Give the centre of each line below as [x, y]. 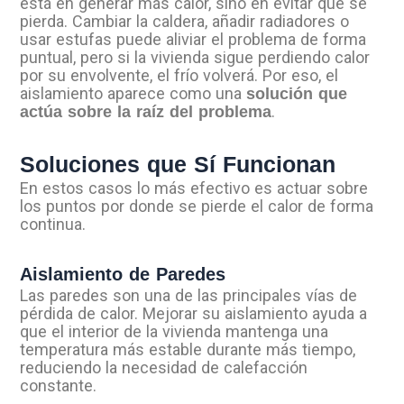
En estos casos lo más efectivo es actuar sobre [194, 188]
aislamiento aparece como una [133, 94]
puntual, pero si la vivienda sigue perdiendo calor [195, 58]
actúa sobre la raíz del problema [146, 112]
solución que [297, 94]
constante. [59, 386]
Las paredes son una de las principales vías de [189, 296]
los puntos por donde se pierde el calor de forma [197, 206]
